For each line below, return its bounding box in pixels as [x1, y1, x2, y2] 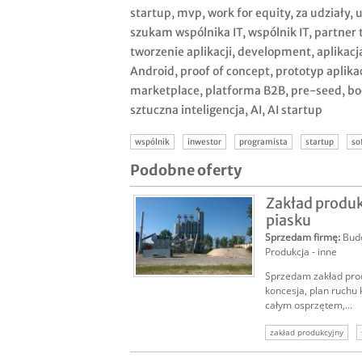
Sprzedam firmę [265, 230, 338, 245]
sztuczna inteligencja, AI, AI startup [130, 103, 322, 118]
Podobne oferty [130, 161, 242, 180]
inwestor [187, 137, 221, 148]
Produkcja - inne [265, 245, 337, 259]
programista [239, 137, 288, 148]
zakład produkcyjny [270, 326, 343, 339]
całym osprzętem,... [265, 298, 352, 313]
